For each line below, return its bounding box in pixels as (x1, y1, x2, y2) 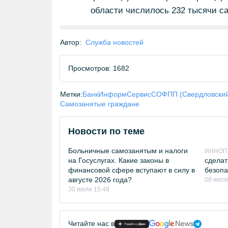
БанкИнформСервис (82, 90, 151, 98)
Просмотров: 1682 (68, 64, 129, 72)
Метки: (60, 90, 82, 98)
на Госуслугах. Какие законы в (68, 156, 169, 164)
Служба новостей (85, 38, 144, 46)
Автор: (60, 38, 81, 46)
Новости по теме (68, 126, 145, 136)
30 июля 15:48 (68, 186, 109, 193)
